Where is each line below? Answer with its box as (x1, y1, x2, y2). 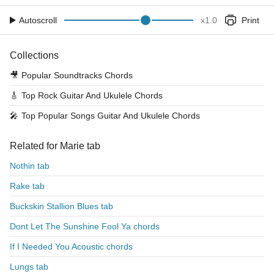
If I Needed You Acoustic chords (10, 242, 133, 251)
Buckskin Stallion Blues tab (10, 201, 113, 211)
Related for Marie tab (10, 141, 100, 151)
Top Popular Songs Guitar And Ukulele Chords (21, 111, 200, 120)
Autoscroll (19, 15, 57, 25)
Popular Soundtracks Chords (21, 70, 133, 80)
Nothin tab (10, 161, 50, 171)
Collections (10, 50, 59, 61)
